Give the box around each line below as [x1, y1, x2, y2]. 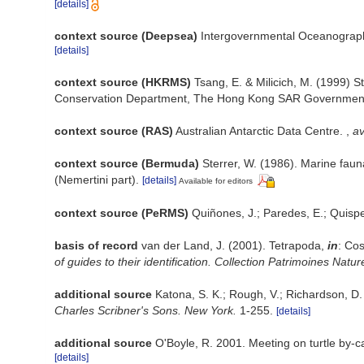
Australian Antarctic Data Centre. [175, 124, 346, 137]
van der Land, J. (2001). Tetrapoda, [141, 238, 327, 252]
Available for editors [179, 176, 253, 185]
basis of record [54, 238, 138, 252]
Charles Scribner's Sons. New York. [54, 303, 236, 317]
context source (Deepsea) [54, 29, 197, 42]
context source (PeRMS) [54, 206, 188, 219]
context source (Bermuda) [54, 157, 199, 170]
